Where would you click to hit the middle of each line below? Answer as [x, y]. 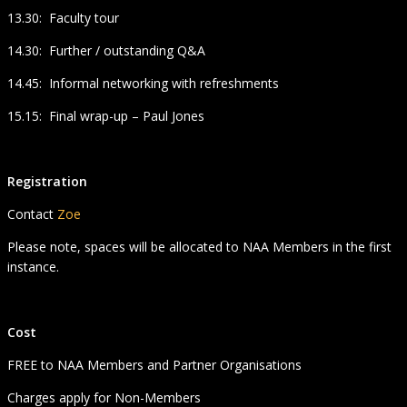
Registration [47, 182]
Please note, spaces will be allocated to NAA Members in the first [199, 247]
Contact [32, 214]
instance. [33, 267]
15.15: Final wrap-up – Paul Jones [106, 116]
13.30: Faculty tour [63, 18]
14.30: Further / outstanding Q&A [106, 51]
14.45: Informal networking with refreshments [143, 84]
